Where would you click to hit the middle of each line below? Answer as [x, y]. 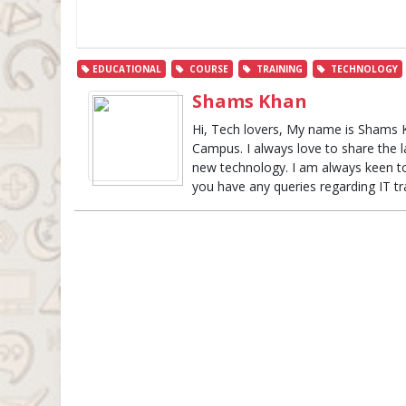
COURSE [207, 69]
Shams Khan [249, 101]
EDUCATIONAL [126, 69]
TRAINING [277, 69]
